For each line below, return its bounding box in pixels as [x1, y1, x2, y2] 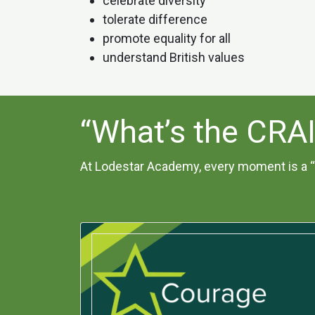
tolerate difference [103, 12, 207, 27]
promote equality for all [103, 31, 231, 46]
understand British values [103, 50, 245, 65]
